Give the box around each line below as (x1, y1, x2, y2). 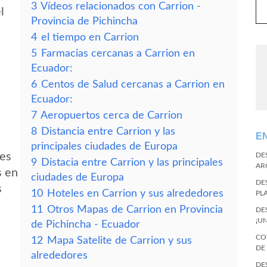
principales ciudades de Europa (31, 141, 178, 151)
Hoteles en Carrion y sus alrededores (47, 188, 223, 198)
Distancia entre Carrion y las (41, 126, 175, 136)
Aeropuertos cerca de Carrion (41, 110, 182, 120)
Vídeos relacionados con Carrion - (41, 1, 201, 11)
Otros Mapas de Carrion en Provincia (47, 204, 223, 215)
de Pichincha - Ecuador (31, 219, 140, 229)
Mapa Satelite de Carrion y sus (47, 235, 192, 246)
